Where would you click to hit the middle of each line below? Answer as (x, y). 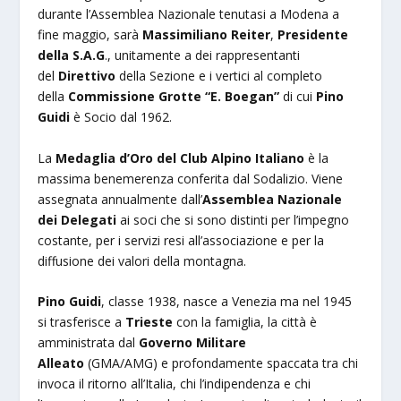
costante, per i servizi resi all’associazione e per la (181, 240)
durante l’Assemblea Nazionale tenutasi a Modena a (189, 14)
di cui (300, 97)
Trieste (149, 322)
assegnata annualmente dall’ (120, 199)
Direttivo (89, 76)
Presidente (313, 35)
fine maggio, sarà (90, 35)
